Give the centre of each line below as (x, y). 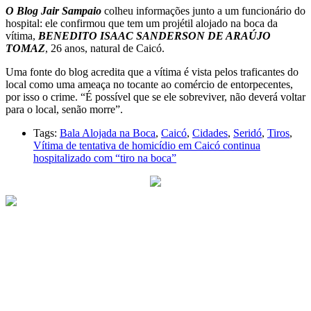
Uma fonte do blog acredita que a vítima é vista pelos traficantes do (152, 72)
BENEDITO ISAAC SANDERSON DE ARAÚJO (154, 35)
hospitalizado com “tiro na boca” (105, 158)
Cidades (210, 133)
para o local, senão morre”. (64, 109)
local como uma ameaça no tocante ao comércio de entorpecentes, (149, 84)
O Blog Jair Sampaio (53, 10)
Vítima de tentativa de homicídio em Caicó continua (147, 145)
